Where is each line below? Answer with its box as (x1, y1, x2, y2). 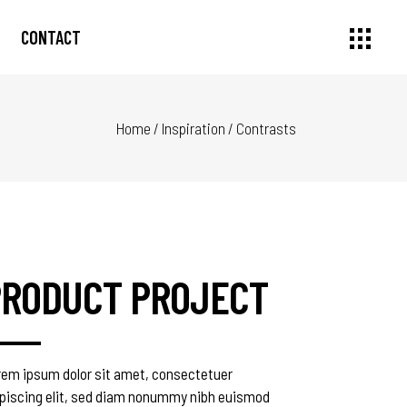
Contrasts (236, 119, 296, 138)
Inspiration (162, 119, 225, 138)
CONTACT (21, 25, 81, 48)
